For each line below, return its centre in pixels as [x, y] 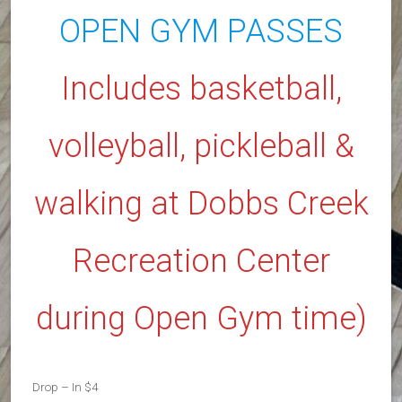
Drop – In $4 [66, 386]
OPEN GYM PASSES [201, 31]
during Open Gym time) [201, 318]
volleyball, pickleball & [201, 146]
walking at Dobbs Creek [201, 203]
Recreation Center [201, 261]
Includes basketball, [201, 88]
